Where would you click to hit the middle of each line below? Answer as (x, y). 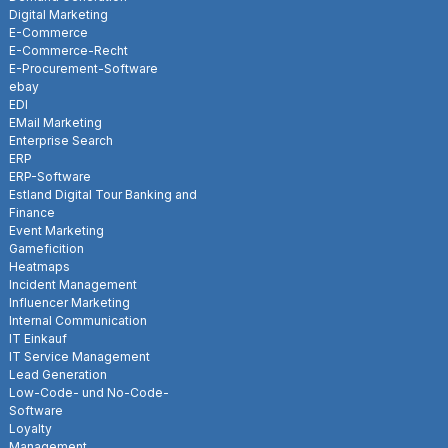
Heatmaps (39, 266)
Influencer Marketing (69, 302)
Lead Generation (58, 374)
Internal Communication (78, 320)
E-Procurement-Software (83, 68)
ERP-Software (50, 176)
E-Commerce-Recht (68, 50)
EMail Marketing (55, 122)
